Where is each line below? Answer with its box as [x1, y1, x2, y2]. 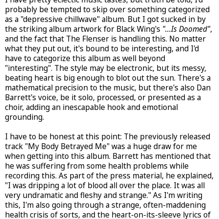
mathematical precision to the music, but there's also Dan [5, 82, 211, 93]
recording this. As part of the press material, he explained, [5, 170, 214, 181]
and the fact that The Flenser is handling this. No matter [5, 33, 206, 44]
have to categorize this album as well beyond [5, 53, 165, 64]
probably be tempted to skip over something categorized [5, 4, 210, 15]
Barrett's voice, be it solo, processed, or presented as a [5, 92, 201, 103]
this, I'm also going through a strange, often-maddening [5, 199, 206, 210]
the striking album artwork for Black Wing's [5, 23, 162, 34]
